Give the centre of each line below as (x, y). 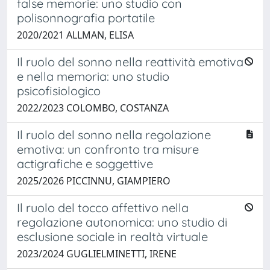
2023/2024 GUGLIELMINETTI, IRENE (97, 253)
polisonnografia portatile (86, 17)
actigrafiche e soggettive (85, 163)
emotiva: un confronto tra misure (108, 149)
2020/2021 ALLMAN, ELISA (75, 35)
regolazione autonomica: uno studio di (122, 222)
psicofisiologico (59, 90)
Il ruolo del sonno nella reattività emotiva (130, 61)
